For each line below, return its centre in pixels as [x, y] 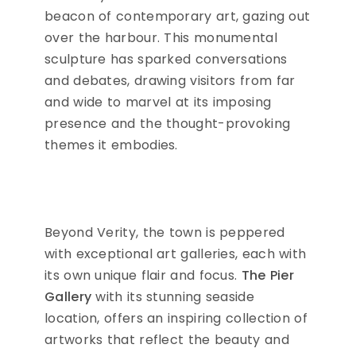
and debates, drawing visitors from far [170, 81]
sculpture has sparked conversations [166, 60]
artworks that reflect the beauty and [167, 340]
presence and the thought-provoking [168, 124]
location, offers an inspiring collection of [176, 319]
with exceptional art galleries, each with [176, 254]
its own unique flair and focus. [143, 276]
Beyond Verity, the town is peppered [165, 233]
